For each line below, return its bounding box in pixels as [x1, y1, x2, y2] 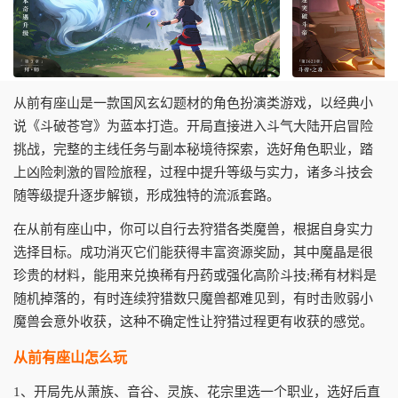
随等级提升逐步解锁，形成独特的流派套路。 [13, 188, 280, 203]
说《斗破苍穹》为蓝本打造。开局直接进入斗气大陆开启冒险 [13, 119, 373, 133]
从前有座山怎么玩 [13, 350, 127, 365]
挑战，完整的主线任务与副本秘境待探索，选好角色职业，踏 [13, 142, 373, 156]
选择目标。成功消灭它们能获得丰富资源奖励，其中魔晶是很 [13, 245, 373, 259]
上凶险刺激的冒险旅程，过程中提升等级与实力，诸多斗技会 [13, 165, 373, 179]
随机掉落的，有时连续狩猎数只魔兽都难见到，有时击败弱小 [13, 291, 373, 306]
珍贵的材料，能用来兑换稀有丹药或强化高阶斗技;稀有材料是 [13, 268, 377, 283]
